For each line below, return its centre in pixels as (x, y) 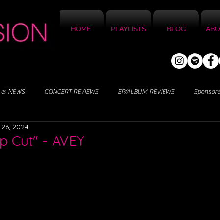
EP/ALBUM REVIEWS (146, 92)
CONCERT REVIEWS (71, 92)
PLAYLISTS (128, 29)
